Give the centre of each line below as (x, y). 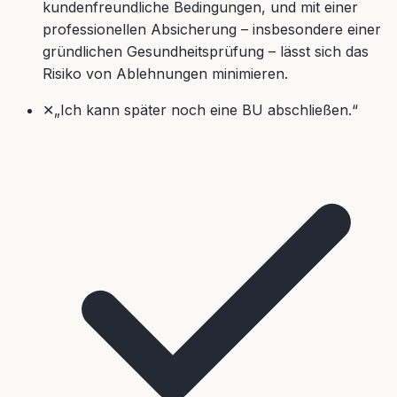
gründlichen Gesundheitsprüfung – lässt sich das (206, 52)
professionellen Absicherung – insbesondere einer (212, 30)
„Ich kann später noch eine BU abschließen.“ (206, 110)
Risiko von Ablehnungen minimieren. (165, 74)
